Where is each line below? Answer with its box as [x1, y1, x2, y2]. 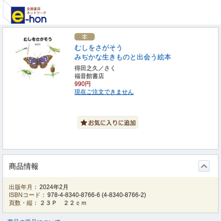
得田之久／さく [74, 65, 116, 72]
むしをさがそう [74, 43, 123, 51]
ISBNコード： [9, 191, 46, 198]
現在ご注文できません [74, 88, 134, 95]
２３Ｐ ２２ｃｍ [39, 199, 87, 206]
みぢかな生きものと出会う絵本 [74, 53, 171, 61]
